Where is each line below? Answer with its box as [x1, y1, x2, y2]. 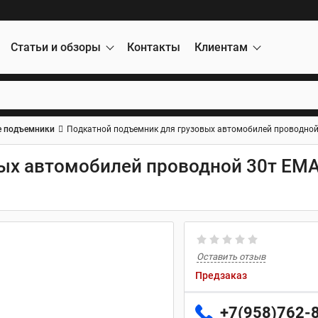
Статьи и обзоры [11, 40, 101, 54]
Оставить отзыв [197, 251, 265, 262]
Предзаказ [195, 270, 247, 281]
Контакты [127, 40, 180, 54]
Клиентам [194, 40, 248, 54]
